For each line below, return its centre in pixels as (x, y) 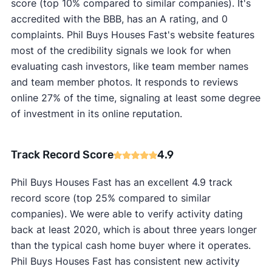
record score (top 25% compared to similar (110, 198)
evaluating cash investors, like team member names (129, 66)
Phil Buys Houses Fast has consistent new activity (125, 261)
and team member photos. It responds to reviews (124, 82)
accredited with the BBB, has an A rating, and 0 (119, 19)
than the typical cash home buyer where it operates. (131, 246)
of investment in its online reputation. (96, 114)
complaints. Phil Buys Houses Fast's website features (132, 35)
